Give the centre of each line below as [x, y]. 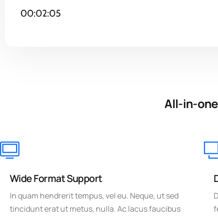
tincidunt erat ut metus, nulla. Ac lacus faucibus [95, 209]
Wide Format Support [56, 178]
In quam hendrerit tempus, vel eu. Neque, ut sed [94, 195]
